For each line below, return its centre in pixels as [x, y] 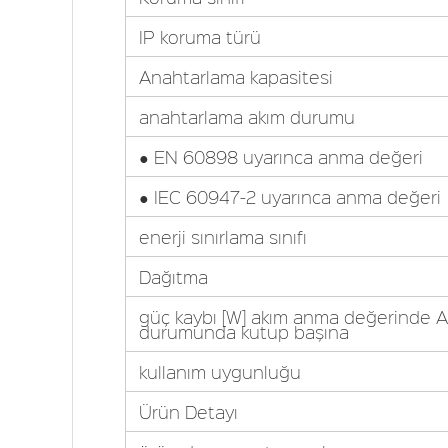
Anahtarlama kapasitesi [235, 77]
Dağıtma [173, 277]
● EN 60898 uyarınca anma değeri [280, 157]
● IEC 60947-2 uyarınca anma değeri [289, 197]
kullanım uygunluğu [219, 372]
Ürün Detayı [188, 412]
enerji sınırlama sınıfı [222, 237]
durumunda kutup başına [243, 332]
